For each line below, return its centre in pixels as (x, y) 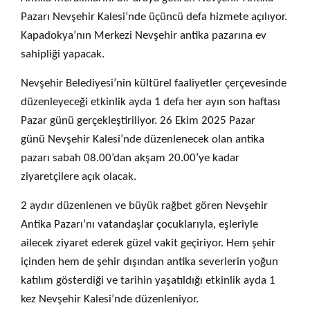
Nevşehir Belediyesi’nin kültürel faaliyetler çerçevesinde (154, 83)
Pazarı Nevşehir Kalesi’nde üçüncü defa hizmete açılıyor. (154, 17)
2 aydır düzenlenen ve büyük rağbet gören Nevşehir (144, 206)
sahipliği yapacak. (63, 54)
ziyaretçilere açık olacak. (79, 177)
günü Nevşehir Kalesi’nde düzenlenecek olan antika (143, 139)
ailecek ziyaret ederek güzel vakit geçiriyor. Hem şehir (148, 243)
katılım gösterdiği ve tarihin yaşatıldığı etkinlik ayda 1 (148, 281)
